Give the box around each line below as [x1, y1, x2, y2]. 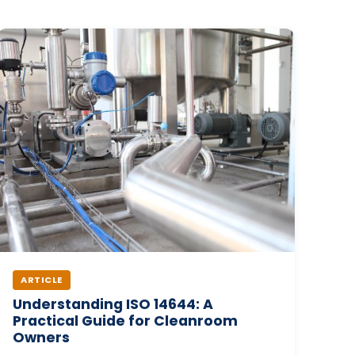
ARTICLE [21, 273, 63, 286]
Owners [13, 327, 70, 347]
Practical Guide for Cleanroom [13, 311, 238, 330]
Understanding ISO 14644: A [13, 294, 213, 314]
